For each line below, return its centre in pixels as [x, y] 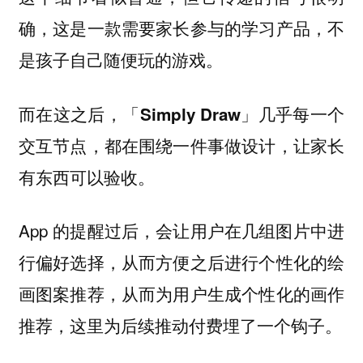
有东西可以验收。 [86, 177]
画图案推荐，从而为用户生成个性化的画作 [181, 294]
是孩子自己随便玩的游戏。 [120, 60]
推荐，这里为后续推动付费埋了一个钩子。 [180, 325]
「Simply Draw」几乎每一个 [234, 113]
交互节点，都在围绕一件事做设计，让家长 [181, 145]
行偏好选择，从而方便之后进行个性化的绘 [181, 262]
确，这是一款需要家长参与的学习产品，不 [181, 28]
